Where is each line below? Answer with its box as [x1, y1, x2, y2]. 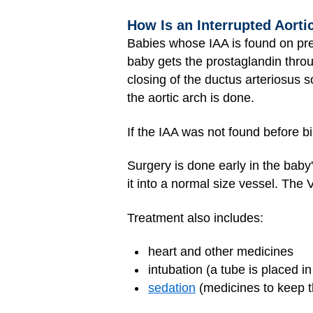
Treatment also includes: [127, 210, 263, 225]
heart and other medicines [148, 245, 293, 259]
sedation [148, 281, 196, 295]
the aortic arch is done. [127, 91, 254, 105]
